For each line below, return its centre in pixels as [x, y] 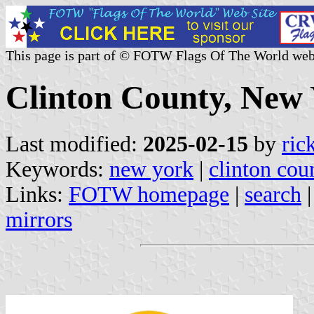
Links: [37, 194]
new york [151, 169]
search [273, 194]
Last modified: [74, 144]
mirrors [39, 219]
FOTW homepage [149, 194]
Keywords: [57, 169]
